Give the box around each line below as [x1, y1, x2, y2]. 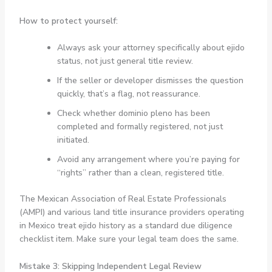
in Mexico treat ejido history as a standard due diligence [19, 220, 233, 232]
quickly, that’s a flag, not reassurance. [56, 88, 200, 100]
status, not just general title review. [56, 55, 193, 67]
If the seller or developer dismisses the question [56, 75, 243, 87]
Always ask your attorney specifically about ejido [56, 42, 245, 54]
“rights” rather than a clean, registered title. [56, 167, 224, 179]
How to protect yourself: [19, 15, 118, 27]
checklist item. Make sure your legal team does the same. [19, 233, 239, 245]
